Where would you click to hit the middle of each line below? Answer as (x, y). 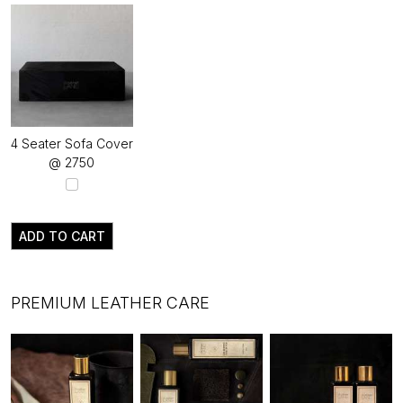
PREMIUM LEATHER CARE (110, 302)
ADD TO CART (62, 236)
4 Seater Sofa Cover (72, 143)
